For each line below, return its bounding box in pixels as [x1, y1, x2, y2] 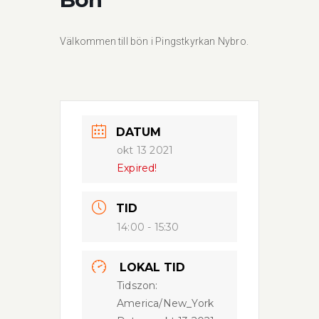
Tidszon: [117, 279, 158, 292]
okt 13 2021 [117, 144, 174, 157]
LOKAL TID [120, 261, 186, 274]
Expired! [117, 162, 157, 174]
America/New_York [117, 297, 214, 310]
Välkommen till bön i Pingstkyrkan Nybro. [60, 36, 249, 47]
